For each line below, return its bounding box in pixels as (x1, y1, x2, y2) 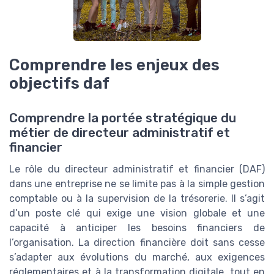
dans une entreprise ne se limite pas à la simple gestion (9, 177, 265, 190)
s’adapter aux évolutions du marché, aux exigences (9, 251, 265, 263)
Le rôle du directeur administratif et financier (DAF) (9, 163, 265, 175)
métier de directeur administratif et (9, 125, 230, 140)
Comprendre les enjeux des (9, 56, 220, 75)
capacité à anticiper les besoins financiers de (9, 221, 265, 234)
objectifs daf (9, 74, 109, 93)
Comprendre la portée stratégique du (9, 110, 236, 125)
